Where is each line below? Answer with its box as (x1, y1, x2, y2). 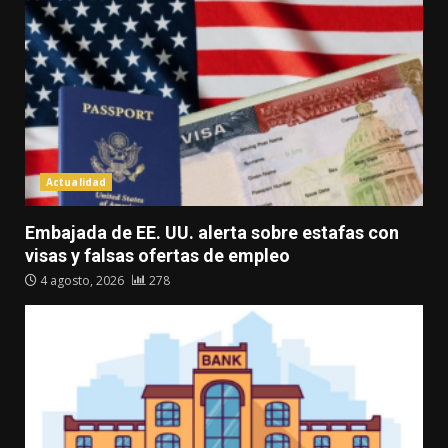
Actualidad (46, 175, 106, 190)
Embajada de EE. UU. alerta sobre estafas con (25, 222, 399, 244)
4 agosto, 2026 (37, 272, 127, 290)
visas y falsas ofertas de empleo (25, 245, 290, 267)
